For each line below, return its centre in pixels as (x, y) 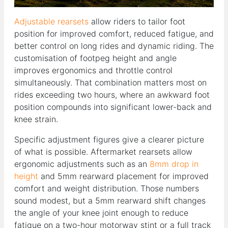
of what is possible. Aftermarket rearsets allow (103, 152)
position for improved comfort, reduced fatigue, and (114, 34)
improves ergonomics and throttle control (93, 70)
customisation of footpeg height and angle (95, 58)
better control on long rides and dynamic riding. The (114, 46)
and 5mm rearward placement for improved (123, 176)
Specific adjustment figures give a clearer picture (109, 140)
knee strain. (36, 119)
